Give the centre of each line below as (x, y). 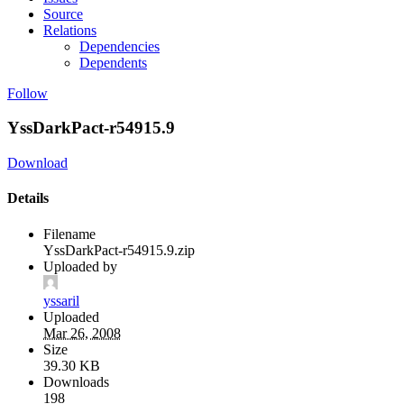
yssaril (61, 300)
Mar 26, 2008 (82, 333)
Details (28, 198)
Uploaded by (80, 266)
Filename (69, 234)
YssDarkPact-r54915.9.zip (119, 250)
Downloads (76, 381)
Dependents (113, 62)
